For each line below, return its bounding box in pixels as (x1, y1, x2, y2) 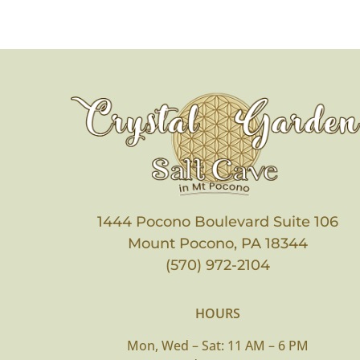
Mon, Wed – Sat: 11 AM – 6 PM (126, 336, 309, 354)
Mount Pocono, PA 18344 (127, 234, 308, 252)
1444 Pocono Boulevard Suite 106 (96, 212, 338, 231)
